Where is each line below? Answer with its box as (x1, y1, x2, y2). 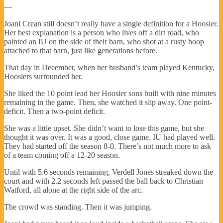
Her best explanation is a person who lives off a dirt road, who (4, 28, 199, 37)
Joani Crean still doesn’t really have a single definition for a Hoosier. (4, 19, 218, 28)
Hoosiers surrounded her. (4, 72, 83, 81)
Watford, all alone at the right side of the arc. (4, 185, 143, 194)
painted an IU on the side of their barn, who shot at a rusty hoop (4, 37, 204, 46)
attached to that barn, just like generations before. (4, 46, 157, 55)
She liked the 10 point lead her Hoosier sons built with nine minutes (4, 89, 216, 98)
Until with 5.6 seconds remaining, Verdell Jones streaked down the (4, 167, 213, 176)
